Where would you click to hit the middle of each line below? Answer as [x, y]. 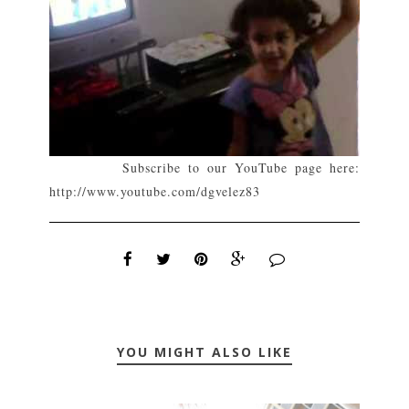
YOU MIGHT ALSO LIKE [204, 352]
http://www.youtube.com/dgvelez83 [155, 192]
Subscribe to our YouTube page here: [204, 168]
